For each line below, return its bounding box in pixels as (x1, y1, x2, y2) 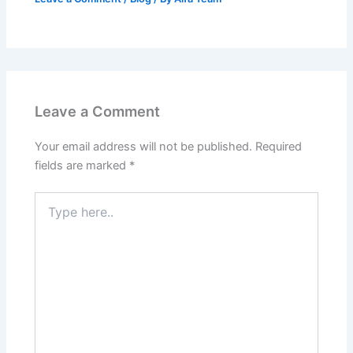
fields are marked (35, 158, 130, 173)
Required (255, 139, 303, 154)
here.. (34, 208, 64, 222)
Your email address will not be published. (35, 139, 253, 154)
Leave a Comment (35, 102, 161, 121)
